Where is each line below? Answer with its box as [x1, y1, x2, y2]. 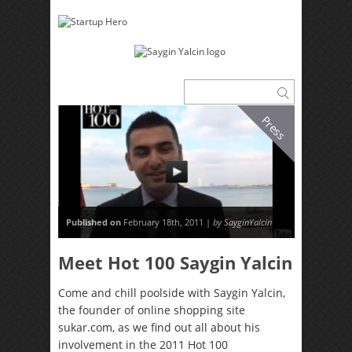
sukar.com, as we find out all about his [58, 320, 260, 335]
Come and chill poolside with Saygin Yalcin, [58, 285, 285, 300]
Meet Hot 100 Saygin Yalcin [58, 251, 292, 274]
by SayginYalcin [213, 216, 272, 228]
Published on [66, 216, 121, 228]
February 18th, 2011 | [121, 216, 213, 228]
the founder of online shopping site [58, 302, 245, 317]
